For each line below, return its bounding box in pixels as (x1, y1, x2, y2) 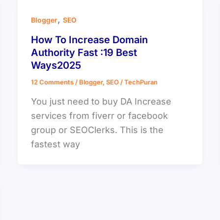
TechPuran (124, 78, 158, 86)
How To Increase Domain (30, 34, 148, 46)
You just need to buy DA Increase (30, 96, 171, 107)
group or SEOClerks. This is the (30, 124, 164, 135)
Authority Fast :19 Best (30, 47, 137, 59)
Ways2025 (30, 59, 81, 72)
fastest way (30, 138, 80, 149)
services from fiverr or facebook (30, 110, 168, 121)
